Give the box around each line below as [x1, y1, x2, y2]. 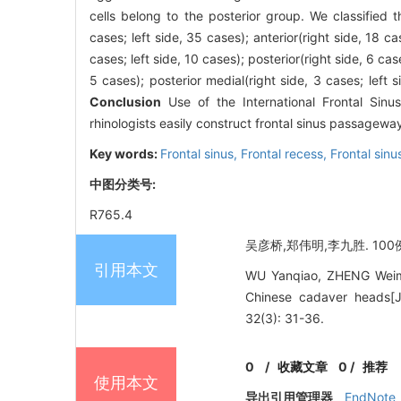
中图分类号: [90, 175, 158, 192]
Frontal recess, [241, 145, 330, 161]
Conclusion [90, 93, 161, 109]
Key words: [90, 145, 160, 161]
